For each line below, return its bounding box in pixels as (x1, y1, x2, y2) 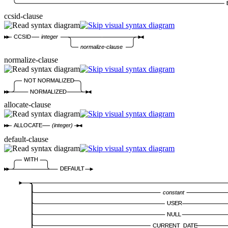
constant (162, 189, 185, 195)
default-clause (4, 134, 48, 144)
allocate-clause (4, 100, 51, 109)
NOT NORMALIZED (24, 77, 75, 83)
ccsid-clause (4, 12, 43, 21)
